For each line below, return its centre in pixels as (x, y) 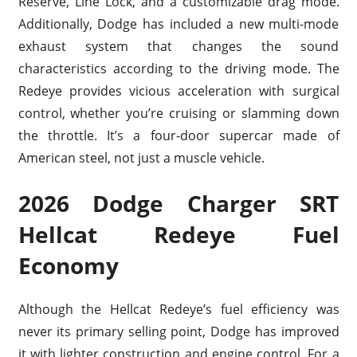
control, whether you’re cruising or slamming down (178, 114)
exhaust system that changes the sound (178, 47)
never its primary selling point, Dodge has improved (178, 332)
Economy (68, 266)
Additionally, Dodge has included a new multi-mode (178, 24)
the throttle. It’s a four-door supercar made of (178, 136)
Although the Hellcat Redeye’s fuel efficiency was (178, 310)
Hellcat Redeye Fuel (178, 235)
